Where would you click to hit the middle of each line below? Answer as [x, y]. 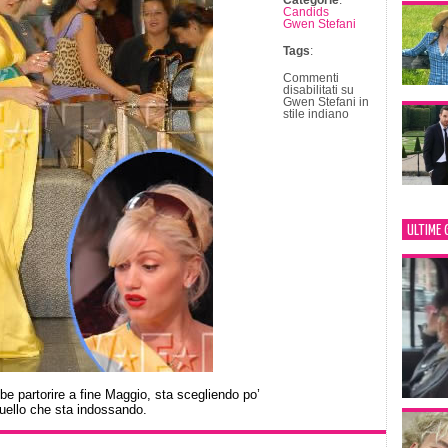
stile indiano [315, 114]
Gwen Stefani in [325, 102]
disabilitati [310, 90]
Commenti [310, 78]
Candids [305, 12]
